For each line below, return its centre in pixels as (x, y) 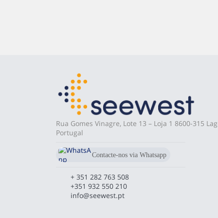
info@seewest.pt (97, 195)
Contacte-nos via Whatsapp (129, 155)
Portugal (69, 133)
